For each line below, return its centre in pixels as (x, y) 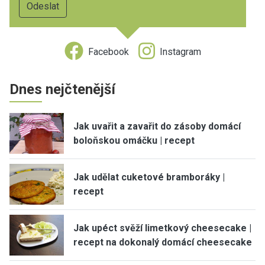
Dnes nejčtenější (62, 89)
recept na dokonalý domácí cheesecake (163, 242)
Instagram (180, 51)
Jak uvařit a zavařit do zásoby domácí (157, 126)
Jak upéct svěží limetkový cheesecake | (162, 228)
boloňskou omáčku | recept (134, 140)
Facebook (108, 51)
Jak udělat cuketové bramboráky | (149, 177)
